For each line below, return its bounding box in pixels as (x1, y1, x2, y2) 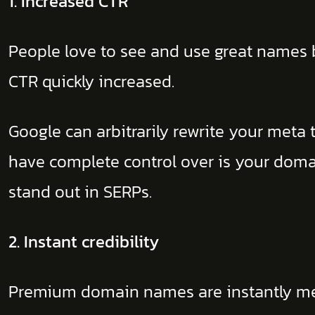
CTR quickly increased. (8, 69, 174, 94)
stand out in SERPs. (8, 179, 152, 204)
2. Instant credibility (8, 229, 159, 254)
